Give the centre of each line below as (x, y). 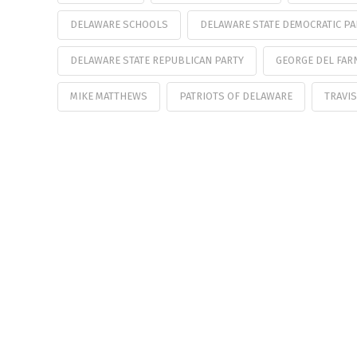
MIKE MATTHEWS (109, 96)
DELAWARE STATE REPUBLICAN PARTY (157, 60)
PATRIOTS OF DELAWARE (235, 96)
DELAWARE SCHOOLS (119, 25)
